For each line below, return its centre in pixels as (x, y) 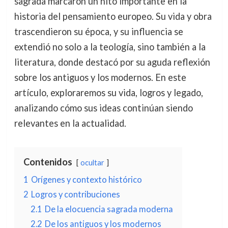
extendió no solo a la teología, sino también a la (110, 47)
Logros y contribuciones (75, 194)
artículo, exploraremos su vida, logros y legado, (108, 93)
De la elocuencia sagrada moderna (109, 209)
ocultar (92, 163)
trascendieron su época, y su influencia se (98, 32)
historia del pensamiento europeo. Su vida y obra (113, 16)
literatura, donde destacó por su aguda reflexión (112, 62)
